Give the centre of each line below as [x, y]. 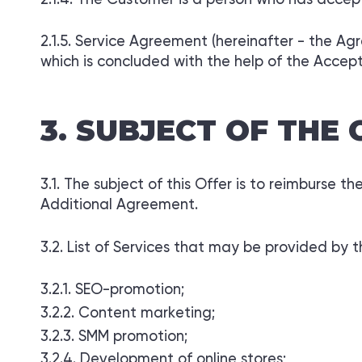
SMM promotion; [133, 337]
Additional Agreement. [119, 205]
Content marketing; [147, 313]
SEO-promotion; [130, 290]
